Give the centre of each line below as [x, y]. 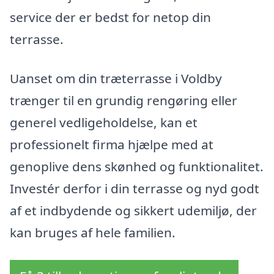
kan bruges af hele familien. [93, 232]
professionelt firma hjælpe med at [112, 144]
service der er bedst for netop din [110, 17]
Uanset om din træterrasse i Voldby [116, 78]
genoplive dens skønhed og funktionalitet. [137, 166]
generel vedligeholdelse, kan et [104, 122]
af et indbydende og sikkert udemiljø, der [133, 210]
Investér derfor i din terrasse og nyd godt [135, 188]
